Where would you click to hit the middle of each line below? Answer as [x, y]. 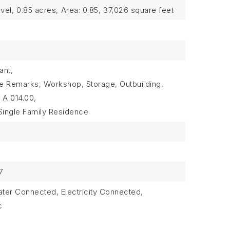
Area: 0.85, [81, 10]
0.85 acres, [37, 10]
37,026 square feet [139, 10]
